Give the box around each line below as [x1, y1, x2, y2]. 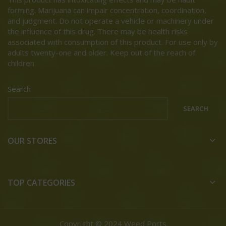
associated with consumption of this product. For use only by [8, 36, 218, 47]
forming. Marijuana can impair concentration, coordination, [8, 5, 206, 15]
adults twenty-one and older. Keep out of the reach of [8, 47, 195, 58]
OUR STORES [8, 135, 57, 146]
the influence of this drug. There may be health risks [8, 26, 188, 36]
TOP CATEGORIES [8, 177, 75, 188]
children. [8, 58, 36, 68]
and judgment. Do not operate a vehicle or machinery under [8, 15, 214, 26]
